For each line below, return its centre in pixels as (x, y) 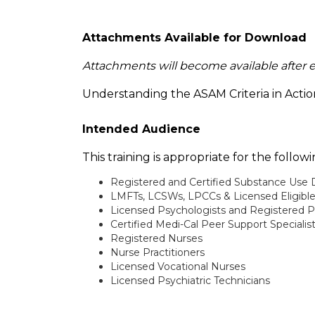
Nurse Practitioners (157, 252)
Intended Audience (141, 129)
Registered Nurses (156, 238)
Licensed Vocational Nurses (178, 266)
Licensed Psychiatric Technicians (190, 281)
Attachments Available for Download (194, 38)
